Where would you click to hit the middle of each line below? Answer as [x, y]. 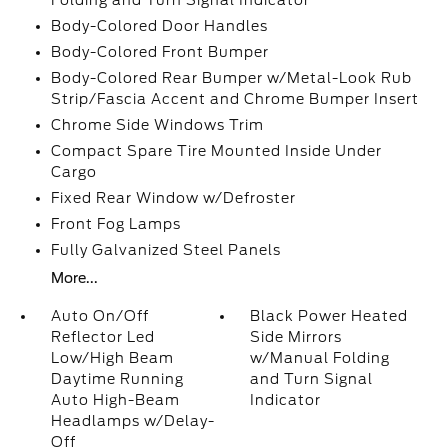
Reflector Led [102, 337]
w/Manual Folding [320, 358]
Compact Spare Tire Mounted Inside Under [216, 151]
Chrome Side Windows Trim [157, 125]
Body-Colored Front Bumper [159, 52]
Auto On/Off [99, 316]
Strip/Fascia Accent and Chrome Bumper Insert [234, 99]
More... [74, 278]
